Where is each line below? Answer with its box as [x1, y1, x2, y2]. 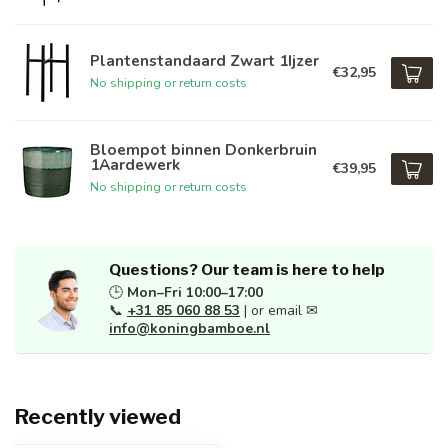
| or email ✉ [240, 301, 318, 320]
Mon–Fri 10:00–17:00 [127, 283, 263, 302]
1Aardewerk [90, 153, 180, 175]
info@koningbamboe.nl [109, 319, 270, 338]
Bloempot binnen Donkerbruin [90, 138, 317, 160]
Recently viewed [15, 404, 181, 429]
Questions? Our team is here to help [109, 260, 385, 279]
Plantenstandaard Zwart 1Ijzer [90, 50, 319, 71]
